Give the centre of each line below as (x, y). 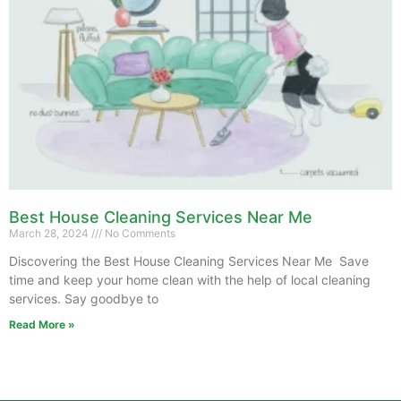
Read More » (42, 325)
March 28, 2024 (50, 234)
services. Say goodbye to (84, 299)
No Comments (139, 234)
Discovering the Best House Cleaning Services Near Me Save (189, 261)
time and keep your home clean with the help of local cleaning (190, 280)
